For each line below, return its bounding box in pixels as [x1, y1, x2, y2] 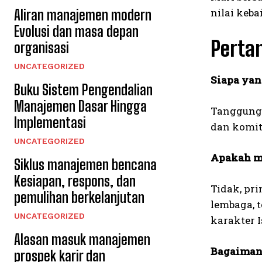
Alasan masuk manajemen [14, 230, 150, 248]
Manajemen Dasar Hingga [14, 97, 147, 115]
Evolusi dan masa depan [14, 22, 139, 40]
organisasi [14, 39, 69, 56]
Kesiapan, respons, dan [14, 172, 136, 189]
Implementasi [14, 113, 86, 131]
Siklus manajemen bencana [14, 156, 157, 173]
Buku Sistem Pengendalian [14, 81, 153, 98]
